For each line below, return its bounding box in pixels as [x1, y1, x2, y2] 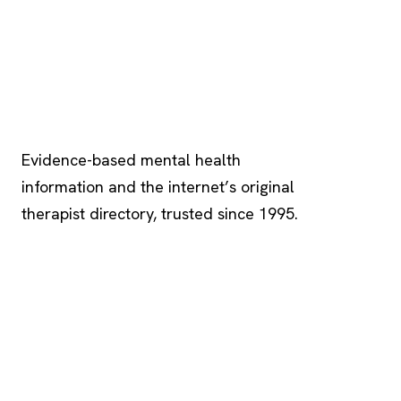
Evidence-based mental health [21, 149, 241, 170]
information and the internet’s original [21, 175, 294, 197]
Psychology [21, 99, 141, 129]
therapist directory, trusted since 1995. [21, 202, 298, 224]
